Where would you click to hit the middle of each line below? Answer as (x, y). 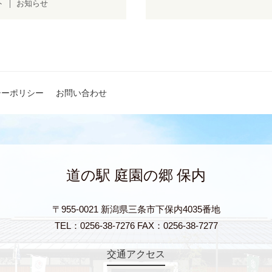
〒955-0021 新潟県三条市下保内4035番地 (136, 209)
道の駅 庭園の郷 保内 (136, 176)
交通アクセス (136, 254)
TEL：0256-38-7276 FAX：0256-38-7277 (136, 226)
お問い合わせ (81, 93)
